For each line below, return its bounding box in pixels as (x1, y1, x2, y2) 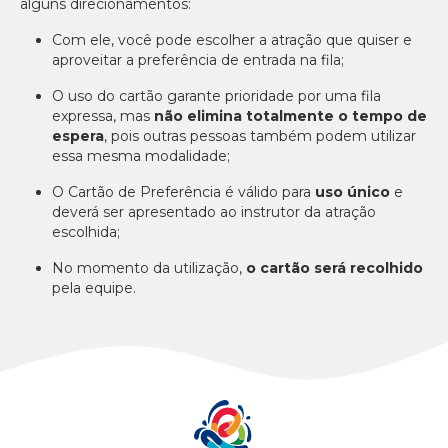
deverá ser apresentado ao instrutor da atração (52, 203, 376, 221)
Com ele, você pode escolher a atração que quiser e (52, 31, 412, 49)
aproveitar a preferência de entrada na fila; (52, 51, 344, 69)
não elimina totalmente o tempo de (154, 107, 427, 125)
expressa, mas (52, 107, 154, 125)
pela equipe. (52, 279, 136, 297)
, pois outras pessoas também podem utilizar (104, 127, 416, 145)
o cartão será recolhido (246, 259, 423, 277)
